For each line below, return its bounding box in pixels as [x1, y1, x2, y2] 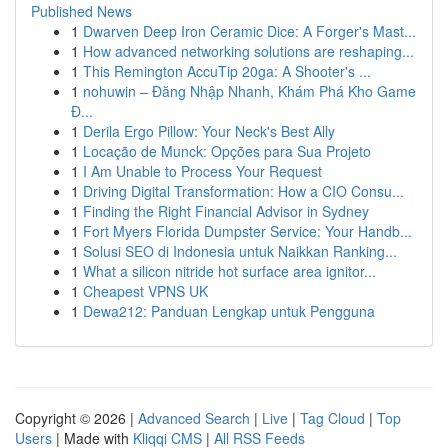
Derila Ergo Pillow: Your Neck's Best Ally [83, 121, 335, 141]
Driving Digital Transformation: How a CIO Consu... [83, 181, 404, 201]
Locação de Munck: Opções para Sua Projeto [83, 141, 371, 161]
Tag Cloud [300, 408, 365, 428]
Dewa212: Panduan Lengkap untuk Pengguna [83, 301, 375, 321]
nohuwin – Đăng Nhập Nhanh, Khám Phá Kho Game [83, 81, 416, 101]
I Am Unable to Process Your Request [83, 161, 322, 181]
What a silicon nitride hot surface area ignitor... [83, 261, 376, 281]
